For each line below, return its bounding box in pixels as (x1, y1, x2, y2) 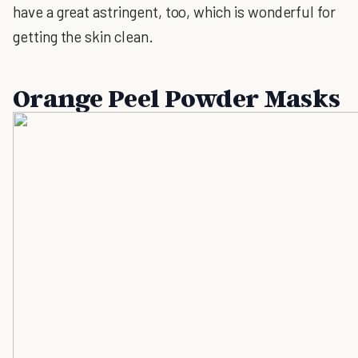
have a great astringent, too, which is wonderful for (13, 2, 336, 21)
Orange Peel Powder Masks (13, 82, 340, 113)
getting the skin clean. (13, 27, 153, 46)
